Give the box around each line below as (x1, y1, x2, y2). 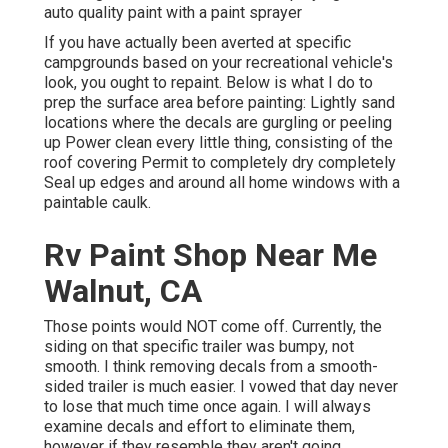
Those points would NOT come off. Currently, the (44, 317, 382, 337)
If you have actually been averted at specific (44, 33, 351, 53)
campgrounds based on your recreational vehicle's (44, 53, 393, 73)
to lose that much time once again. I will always (44, 397, 371, 417)
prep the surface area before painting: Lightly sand (44, 93, 395, 113)
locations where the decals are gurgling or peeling (44, 113, 392, 133)
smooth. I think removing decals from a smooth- (44, 357, 378, 377)
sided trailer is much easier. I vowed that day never (44, 377, 398, 397)
